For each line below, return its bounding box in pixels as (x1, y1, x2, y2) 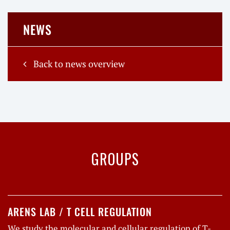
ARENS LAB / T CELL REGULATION (8, 203, 152, 219)
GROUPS (91, 148, 139, 169)
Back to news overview (31, 57, 125, 70)
